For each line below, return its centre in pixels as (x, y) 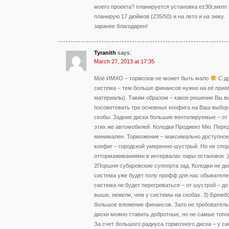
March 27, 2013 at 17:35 (124, 61)
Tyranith (105, 52)
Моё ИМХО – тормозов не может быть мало (152, 78)
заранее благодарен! (121, 26)
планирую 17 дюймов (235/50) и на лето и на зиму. (159, 16)
